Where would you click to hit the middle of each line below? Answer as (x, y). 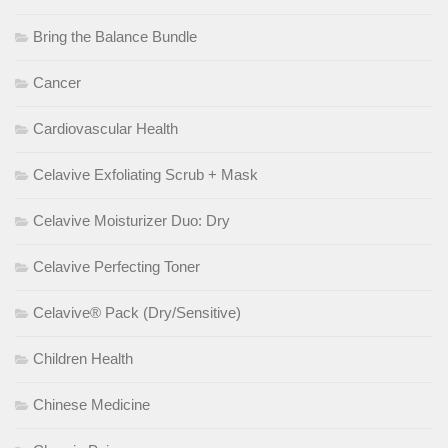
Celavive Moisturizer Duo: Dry (131, 221)
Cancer (57, 83)
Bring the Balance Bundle (115, 37)
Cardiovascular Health (105, 129)
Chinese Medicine (91, 405)
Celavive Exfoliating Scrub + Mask (145, 175)
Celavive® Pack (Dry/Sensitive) (137, 313)
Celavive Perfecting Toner (116, 267)
